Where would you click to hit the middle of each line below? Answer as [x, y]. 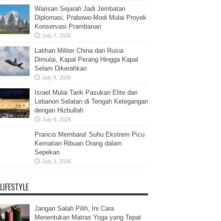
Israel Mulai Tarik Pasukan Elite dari [86, 93]
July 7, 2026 [56, 36]
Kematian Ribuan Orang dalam [78, 144]
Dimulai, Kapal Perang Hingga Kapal [86, 60]
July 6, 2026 [56, 78]
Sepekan [47, 152]
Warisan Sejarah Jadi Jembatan [80, 9]
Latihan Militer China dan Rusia [79, 51]
